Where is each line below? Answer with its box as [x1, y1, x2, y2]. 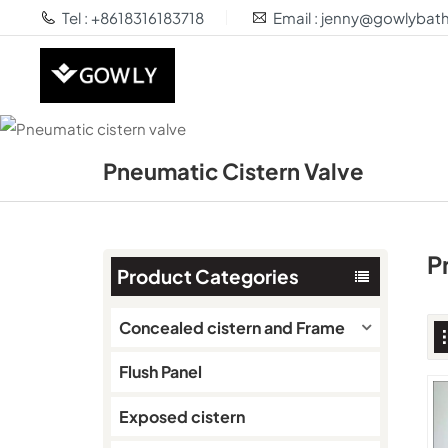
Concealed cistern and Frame [118, 316, 345, 338]
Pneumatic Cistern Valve [103, 157, 365, 186]
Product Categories [117, 264, 300, 289]
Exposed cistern [118, 405, 245, 427]
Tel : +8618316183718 [61, 8, 204, 27]
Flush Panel [118, 361, 202, 383]
